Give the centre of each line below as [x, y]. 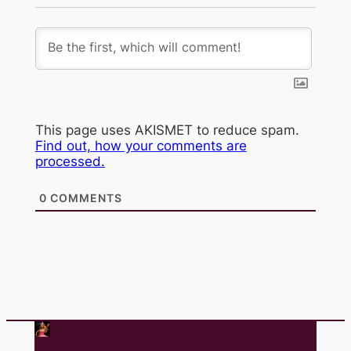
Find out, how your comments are [141, 146]
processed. [70, 162]
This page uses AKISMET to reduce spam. [167, 130]
